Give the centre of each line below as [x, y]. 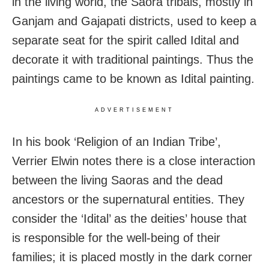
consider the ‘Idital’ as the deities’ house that [129, 218]
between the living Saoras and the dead [117, 180]
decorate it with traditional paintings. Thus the [133, 59]
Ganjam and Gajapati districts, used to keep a [134, 21]
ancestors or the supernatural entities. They [128, 199]
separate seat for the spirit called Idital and [125, 40]
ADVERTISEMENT [134, 110]
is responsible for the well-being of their [116, 237]
